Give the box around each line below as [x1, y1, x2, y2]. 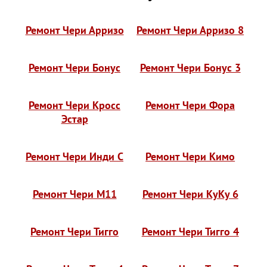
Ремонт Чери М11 [32, 187, 117, 201]
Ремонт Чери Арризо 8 [136, 23, 244, 37]
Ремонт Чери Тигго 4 [141, 225, 239, 238]
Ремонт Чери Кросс [29, 98, 121, 112]
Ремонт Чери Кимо [145, 150, 235, 163]
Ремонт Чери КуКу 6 [142, 187, 238, 201]
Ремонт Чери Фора [145, 98, 235, 112]
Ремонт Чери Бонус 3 [139, 61, 241, 74]
